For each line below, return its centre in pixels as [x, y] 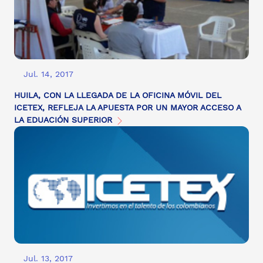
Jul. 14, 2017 [48, 74]
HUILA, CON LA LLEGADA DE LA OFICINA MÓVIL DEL [118, 95]
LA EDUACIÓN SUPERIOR [65, 120]
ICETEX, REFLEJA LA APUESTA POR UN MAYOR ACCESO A [127, 108]
